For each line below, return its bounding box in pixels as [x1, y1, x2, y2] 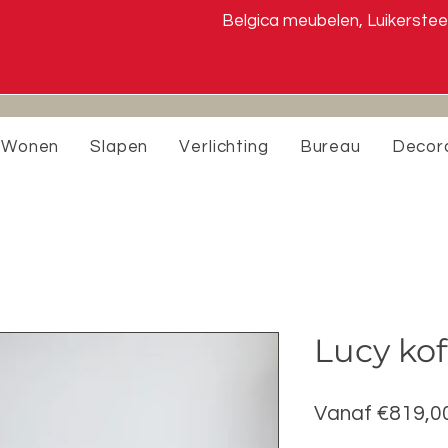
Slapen [90, 138, 149, 156]
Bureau [299, 138, 361, 156]
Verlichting [179, 138, 269, 156]
